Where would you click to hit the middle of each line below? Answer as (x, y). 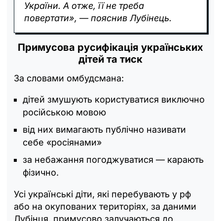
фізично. (41, 173)
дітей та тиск (110, 59)
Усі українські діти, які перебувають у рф (102, 194)
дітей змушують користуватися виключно (114, 100)
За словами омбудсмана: (69, 78)
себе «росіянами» (62, 143)
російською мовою (64, 112)
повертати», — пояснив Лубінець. (98, 18)
